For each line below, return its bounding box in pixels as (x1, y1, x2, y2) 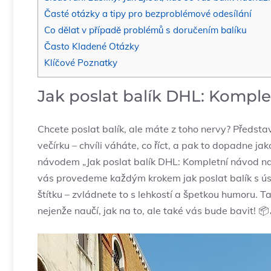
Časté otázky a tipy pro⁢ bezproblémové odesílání (44, 8, 252, 20)
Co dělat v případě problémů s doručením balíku (44, 24, 247, 36)
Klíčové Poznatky (44, 57, 117, 69)
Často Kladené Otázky (44, 41, 139, 53)
